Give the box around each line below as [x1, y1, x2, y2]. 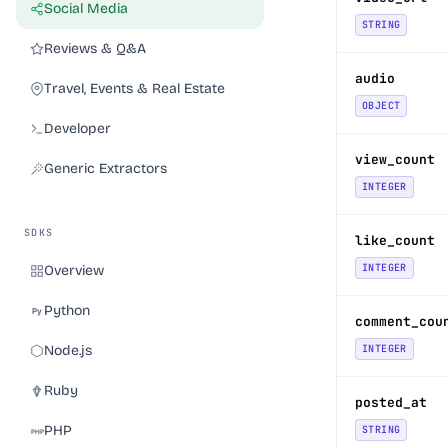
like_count [355, 232, 435, 249]
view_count [355, 151, 435, 168]
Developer [44, 120, 111, 137]
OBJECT [362, 99, 401, 112]
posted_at [355, 394, 427, 411]
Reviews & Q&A [44, 40, 146, 57]
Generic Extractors [44, 160, 167, 177]
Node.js [44, 342, 92, 359]
